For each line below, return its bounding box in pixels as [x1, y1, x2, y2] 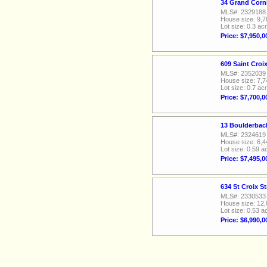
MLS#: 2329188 [221, 8, 266, 15]
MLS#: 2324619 [221, 131, 266, 138]
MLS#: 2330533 [221, 193, 266, 200]
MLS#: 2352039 [221, 70, 266, 77]
